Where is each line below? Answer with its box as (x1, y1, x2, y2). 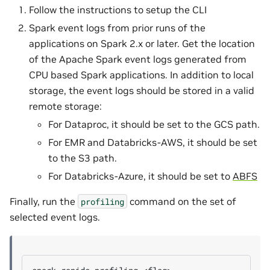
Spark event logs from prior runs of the (29, 21, 206, 34)
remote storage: (29, 99, 102, 112)
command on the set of (127, 195, 236, 207)
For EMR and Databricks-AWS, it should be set (48, 136, 257, 148)
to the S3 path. (48, 151, 117, 164)
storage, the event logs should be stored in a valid (29, 84, 254, 96)
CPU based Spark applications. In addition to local (29, 68, 254, 81)
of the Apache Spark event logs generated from (29, 52, 246, 65)
